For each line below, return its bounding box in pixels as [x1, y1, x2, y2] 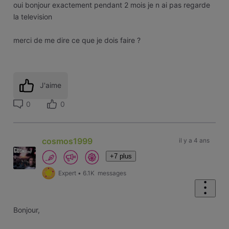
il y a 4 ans [178, 136, 210, 145]
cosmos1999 [42, 136, 93, 147]
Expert [58, 169, 77, 177]
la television [13, 12, 52, 21]
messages [96, 169, 127, 177]
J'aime [40, 81, 62, 90]
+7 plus [110, 152, 132, 161]
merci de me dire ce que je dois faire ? [13, 35, 141, 44]
